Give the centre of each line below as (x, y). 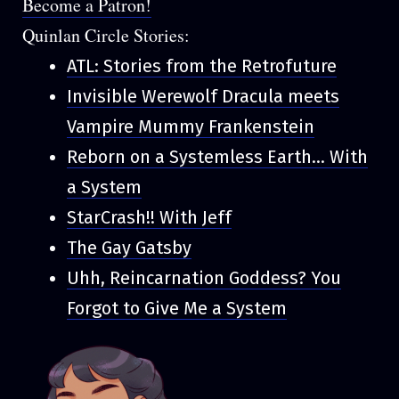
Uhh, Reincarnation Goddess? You (204, 277)
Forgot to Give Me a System (177, 308)
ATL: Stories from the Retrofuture (202, 65)
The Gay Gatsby (129, 247)
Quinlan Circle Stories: (106, 35)
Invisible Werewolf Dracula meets (203, 96)
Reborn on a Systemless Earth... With (217, 156)
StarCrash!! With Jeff (149, 217)
